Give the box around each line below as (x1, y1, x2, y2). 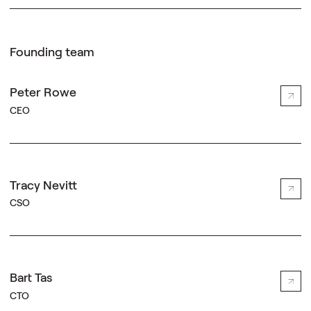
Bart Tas (9, 269, 52, 285)
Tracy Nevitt (9, 176, 77, 192)
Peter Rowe (9, 84, 76, 100)
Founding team (9, 44, 94, 60)
